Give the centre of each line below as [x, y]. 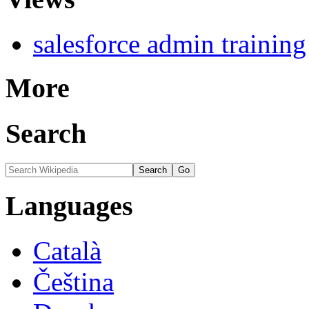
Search [46, 133]
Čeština [73, 282]
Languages [69, 206]
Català [67, 251]
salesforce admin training [170, 43]
